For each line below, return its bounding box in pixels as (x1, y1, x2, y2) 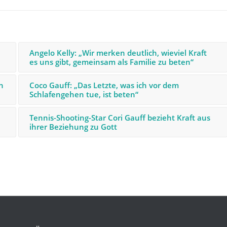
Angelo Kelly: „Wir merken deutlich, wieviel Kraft (29, 47, 207, 58)
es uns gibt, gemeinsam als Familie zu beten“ (29, 56, 194, 67)
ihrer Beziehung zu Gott (29, 121, 117, 132)
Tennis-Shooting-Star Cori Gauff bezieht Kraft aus (29, 112, 210, 123)
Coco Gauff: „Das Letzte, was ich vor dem (29, 80, 179, 90)
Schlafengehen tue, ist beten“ (29, 89, 138, 99)
